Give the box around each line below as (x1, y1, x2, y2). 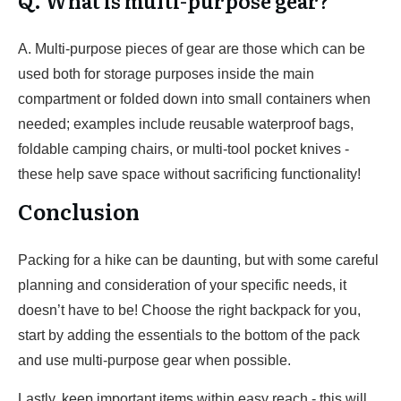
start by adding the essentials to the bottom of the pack (18, 328, 360, 343)
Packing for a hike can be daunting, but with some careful (18, 252, 379, 268)
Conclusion (18, 195, 140, 226)
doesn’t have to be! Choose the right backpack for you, (18, 303, 361, 318)
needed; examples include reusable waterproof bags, (18, 116, 354, 132)
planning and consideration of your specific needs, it (18, 277, 346, 293)
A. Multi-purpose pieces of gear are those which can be (18, 41, 365, 56)
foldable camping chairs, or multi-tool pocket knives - (18, 141, 349, 157)
